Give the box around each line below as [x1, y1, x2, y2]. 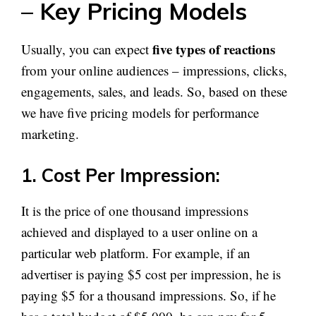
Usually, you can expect [21, 39, 152, 58]
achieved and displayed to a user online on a [21, 223, 257, 241]
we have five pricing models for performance [21, 103, 259, 121]
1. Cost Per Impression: [21, 164, 220, 187]
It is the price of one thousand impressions [21, 202, 248, 219]
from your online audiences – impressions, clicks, [21, 61, 287, 79]
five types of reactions [152, 39, 275, 59]
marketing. [21, 124, 79, 142]
